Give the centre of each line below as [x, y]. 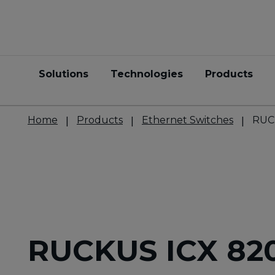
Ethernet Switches [188, 120]
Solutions [64, 74]
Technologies [147, 74]
